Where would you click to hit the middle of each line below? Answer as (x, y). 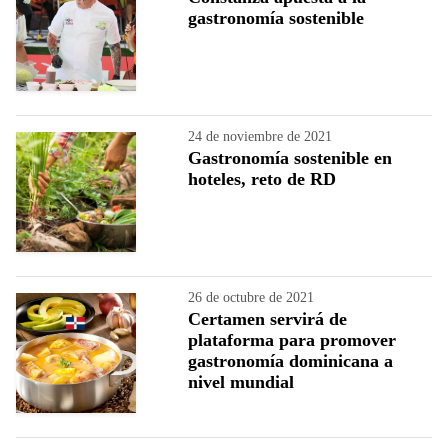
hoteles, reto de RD (262, 178)
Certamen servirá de (267, 318)
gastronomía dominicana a (290, 360)
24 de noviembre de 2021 (260, 136)
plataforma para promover (292, 339)
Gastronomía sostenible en (290, 157)
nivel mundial (241, 381)
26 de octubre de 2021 (251, 297)
